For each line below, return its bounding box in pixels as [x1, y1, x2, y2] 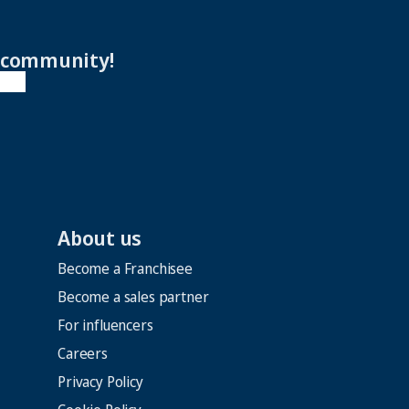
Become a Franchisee [58, 258, 193, 279]
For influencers [58, 315, 153, 336]
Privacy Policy [58, 372, 143, 393]
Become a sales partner [58, 287, 209, 308]
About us [58, 224, 142, 252]
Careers [58, 343, 108, 364]
